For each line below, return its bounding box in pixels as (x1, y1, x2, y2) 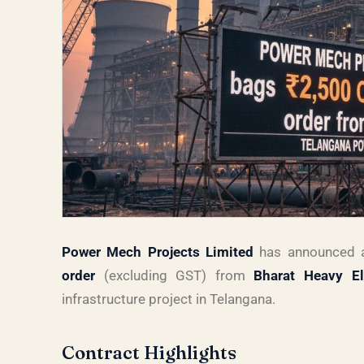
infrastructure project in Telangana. (62, 291, 275, 307)
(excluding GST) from (95, 267, 254, 284)
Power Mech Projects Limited (62, 244, 253, 260)
